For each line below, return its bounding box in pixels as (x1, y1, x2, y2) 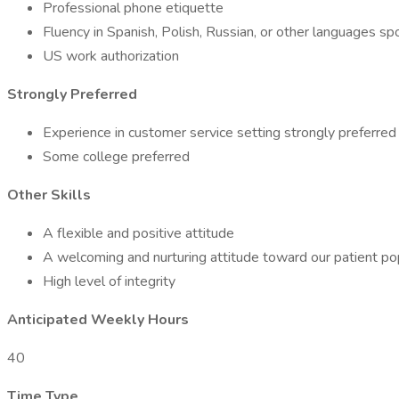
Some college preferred (43, 147, 190, 167)
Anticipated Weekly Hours (7, 310, 189, 330)
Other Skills (7, 185, 91, 205)
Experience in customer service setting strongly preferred (43, 123, 396, 142)
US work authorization (43, 46, 179, 66)
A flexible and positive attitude (43, 224, 234, 243)
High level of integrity (43, 272, 175, 291)
